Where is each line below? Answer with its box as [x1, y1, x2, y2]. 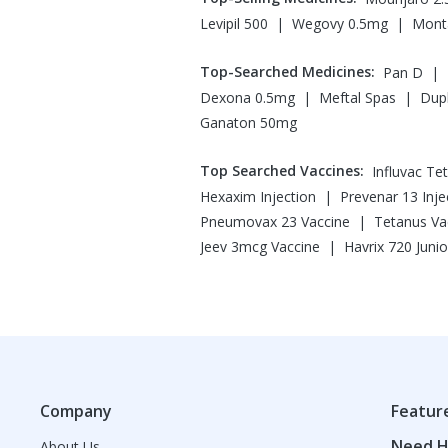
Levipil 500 [200, 14, 268, 33]
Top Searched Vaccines [200, 161, 360, 180]
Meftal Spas [319, 88, 396, 107]
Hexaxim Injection [200, 187, 316, 206]
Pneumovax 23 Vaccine [200, 212, 350, 231]
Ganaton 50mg [200, 113, 297, 132]
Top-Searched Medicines [200, 62, 371, 81]
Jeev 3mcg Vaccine [200, 237, 320, 256]
